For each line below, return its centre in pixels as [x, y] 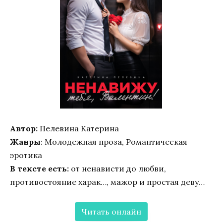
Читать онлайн [111, 211]
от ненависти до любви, [117, 168]
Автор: [24, 128]
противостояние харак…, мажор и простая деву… [107, 182]
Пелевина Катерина [78, 128]
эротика [26, 155]
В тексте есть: [39, 168]
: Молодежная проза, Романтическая [114, 141]
